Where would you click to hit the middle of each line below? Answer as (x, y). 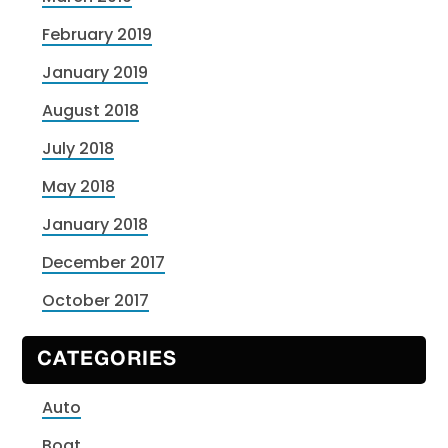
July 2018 (78, 149)
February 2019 (97, 35)
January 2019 (95, 73)
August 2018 (91, 111)
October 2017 (96, 301)
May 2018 (79, 187)
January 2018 (95, 225)
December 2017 (104, 263)
